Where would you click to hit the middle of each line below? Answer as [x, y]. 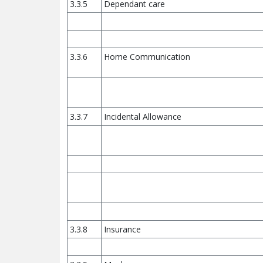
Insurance [122, 229]
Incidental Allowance [143, 117]
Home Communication [147, 57]
